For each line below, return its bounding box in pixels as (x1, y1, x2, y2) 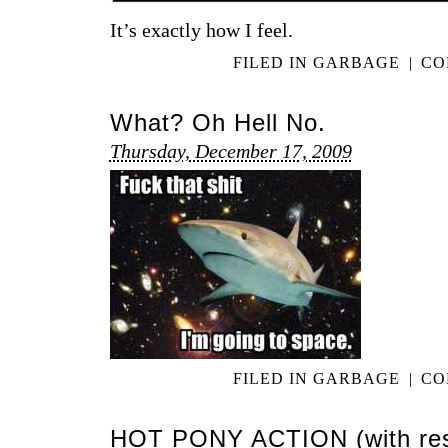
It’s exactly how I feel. (109, 19, 293, 42)
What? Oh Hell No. (109, 109, 326, 136)
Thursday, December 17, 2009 (109, 139, 352, 162)
